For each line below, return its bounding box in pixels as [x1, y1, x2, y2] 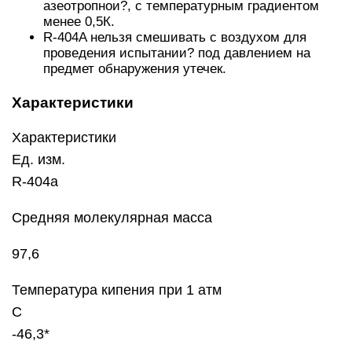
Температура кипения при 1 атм [12, 282, 222, 298]
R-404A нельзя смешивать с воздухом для [43, 30, 306, 45]
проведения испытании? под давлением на [43, 46, 310, 60]
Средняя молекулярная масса [12, 210, 212, 225]
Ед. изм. [12, 152, 65, 167]
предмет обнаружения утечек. [43, 61, 226, 76]
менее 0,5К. [43, 14, 115, 29]
